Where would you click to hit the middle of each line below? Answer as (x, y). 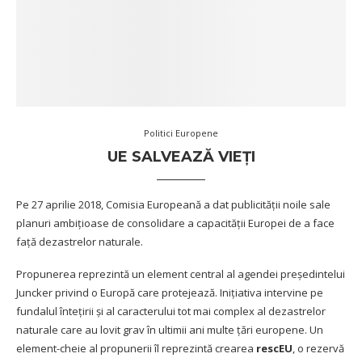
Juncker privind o (58, 292)
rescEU (274, 348)
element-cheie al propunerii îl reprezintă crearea (136, 348)
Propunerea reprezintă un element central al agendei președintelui (181, 274)
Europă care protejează (158, 292)
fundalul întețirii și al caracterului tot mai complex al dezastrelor (171, 311)
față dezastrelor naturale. (80, 241)
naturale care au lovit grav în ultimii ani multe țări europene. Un (170, 329)
